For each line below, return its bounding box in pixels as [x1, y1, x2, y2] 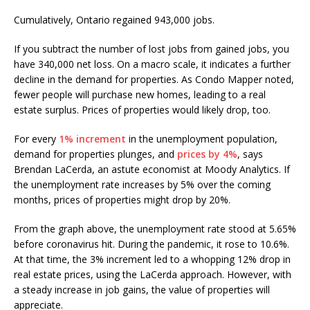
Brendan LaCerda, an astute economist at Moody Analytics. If [14, 163, 290, 176]
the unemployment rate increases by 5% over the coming [14, 178, 271, 192]
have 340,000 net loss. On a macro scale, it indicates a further [14, 57, 291, 71]
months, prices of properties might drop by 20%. [14, 193, 233, 207]
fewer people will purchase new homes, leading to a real [14, 88, 266, 102]
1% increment [59, 132, 126, 146]
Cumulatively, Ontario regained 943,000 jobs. [14, 13, 215, 27]
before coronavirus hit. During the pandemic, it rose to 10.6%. [14, 237, 289, 251]
